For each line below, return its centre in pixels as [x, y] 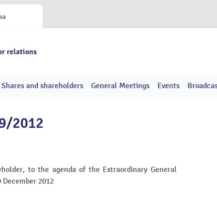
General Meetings [120, 86]
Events [169, 86]
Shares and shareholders [42, 86]
